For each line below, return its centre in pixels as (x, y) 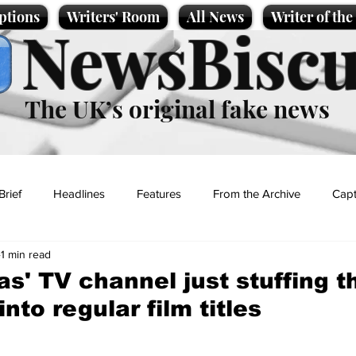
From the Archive (257, 193)
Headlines (79, 193)
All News (215, 17)
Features (159, 193)
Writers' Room (113, 17)
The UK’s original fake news (177, 109)
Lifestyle (122, 257)
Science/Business (219, 257)
